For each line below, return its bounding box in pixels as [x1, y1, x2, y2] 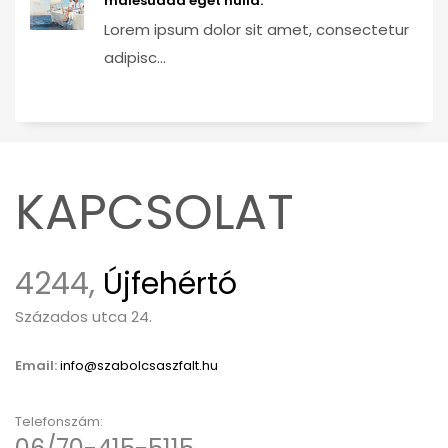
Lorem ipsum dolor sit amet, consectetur [104, 19, 409, 41]
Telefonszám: [15, 412, 103, 432]
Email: [15, 356, 60, 376]
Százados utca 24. [15, 306, 152, 328]
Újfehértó [103, 263, 237, 306]
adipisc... [104, 47, 166, 69]
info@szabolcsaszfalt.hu [60, 356, 218, 376]
